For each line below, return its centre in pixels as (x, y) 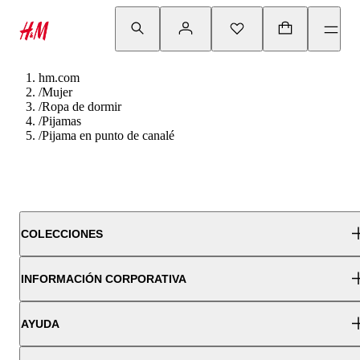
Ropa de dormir (82, 106)
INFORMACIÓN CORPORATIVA (104, 279)
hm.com (59, 78)
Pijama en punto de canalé (108, 135)
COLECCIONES (62, 234)
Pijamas (61, 121)
